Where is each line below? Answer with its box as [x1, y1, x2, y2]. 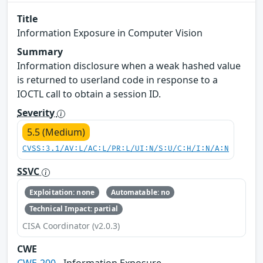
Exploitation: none [29, 187, 95, 197]
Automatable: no [110, 187, 170, 197]
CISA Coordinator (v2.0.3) [22, 220, 120, 232]
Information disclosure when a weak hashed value [17, 59, 241, 73]
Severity [17, 106, 57, 120]
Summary [17, 45, 63, 59]
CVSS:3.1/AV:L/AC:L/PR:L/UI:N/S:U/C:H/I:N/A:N [22, 144, 229, 154]
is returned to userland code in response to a [17, 73, 218, 87]
